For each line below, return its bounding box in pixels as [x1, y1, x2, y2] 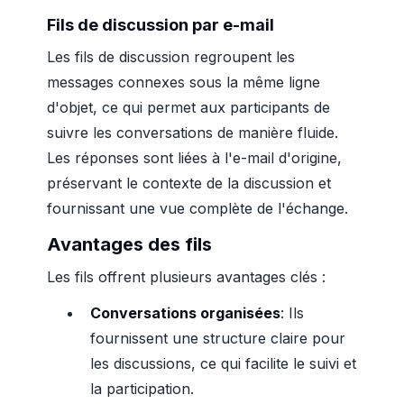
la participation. [90, 380, 194, 398]
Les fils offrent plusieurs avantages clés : [47, 268, 326, 286]
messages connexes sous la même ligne [47, 73, 320, 91]
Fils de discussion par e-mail [47, 15, 274, 34]
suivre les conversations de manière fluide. [47, 124, 338, 142]
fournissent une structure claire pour [90, 329, 345, 347]
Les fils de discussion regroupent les [47, 48, 295, 66]
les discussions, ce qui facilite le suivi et [90, 354, 356, 372]
